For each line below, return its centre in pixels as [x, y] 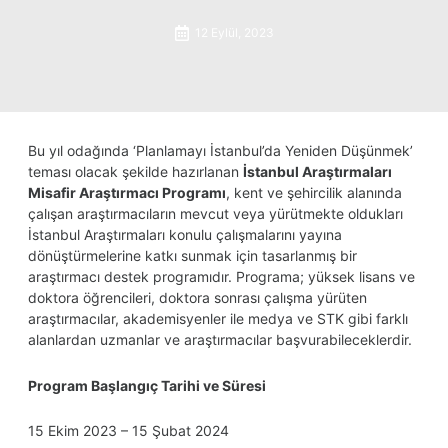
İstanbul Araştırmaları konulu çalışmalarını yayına [185, 234]
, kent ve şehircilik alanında [314, 192]
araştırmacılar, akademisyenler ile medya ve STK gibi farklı [218, 318]
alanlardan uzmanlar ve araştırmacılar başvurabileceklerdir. [220, 339]
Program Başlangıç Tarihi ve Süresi [147, 385]
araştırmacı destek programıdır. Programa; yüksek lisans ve [221, 276]
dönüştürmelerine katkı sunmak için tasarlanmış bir [192, 255]
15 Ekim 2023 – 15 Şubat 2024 [128, 430]
